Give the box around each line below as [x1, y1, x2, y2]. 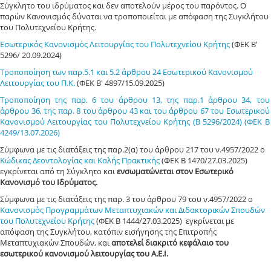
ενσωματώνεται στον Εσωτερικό [117, 166, 233, 177]
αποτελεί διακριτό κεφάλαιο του [111, 237, 229, 248]
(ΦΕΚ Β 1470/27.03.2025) [160, 155, 247, 166]
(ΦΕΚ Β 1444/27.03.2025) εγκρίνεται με [94, 215, 234, 226]
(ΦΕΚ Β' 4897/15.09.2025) [77, 77, 172, 88]
